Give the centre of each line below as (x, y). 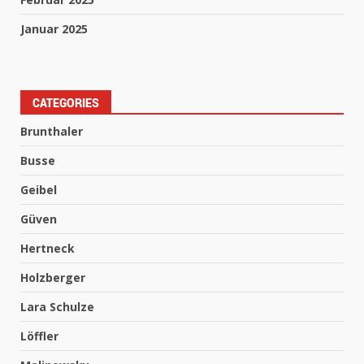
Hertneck (48, 249)
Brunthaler (52, 132)
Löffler (39, 336)
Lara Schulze (57, 307)
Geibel (39, 190)
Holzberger (53, 278)
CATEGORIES (66, 103)
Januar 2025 (54, 29)
